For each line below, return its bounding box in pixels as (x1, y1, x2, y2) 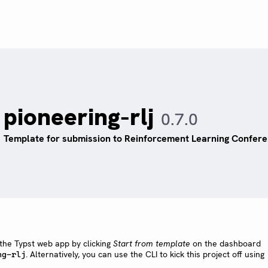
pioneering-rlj (4, 101, 154, 133)
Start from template (113, 237, 190, 249)
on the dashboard (190, 237, 261, 249)
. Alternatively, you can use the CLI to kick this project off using (26, 248, 264, 260)
